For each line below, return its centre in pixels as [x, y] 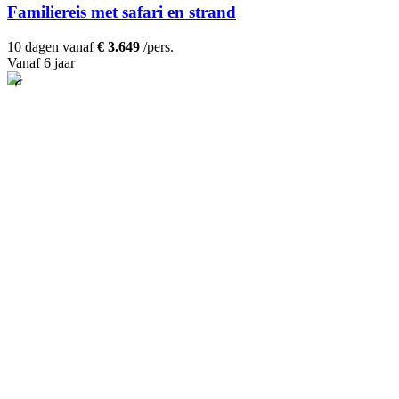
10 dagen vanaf [52, 47]
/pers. [157, 47]
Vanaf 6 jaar [41, 63]
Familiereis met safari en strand [122, 12]
